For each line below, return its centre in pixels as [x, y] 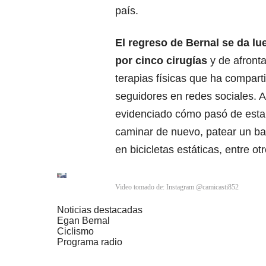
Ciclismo [75, 232]
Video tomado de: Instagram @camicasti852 [177, 187]
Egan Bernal [83, 221]
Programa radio [90, 242]
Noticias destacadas [100, 210]
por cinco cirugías [161, 61]
